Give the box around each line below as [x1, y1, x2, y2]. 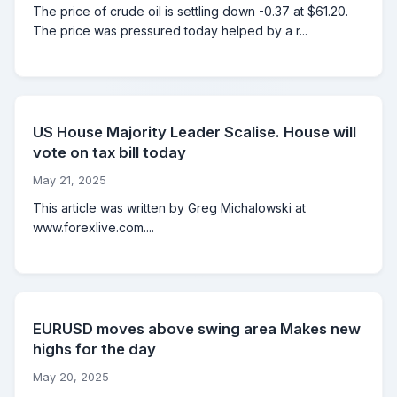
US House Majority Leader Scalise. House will [33, 123, 356, 142]
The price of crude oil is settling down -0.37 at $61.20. [33, 4, 348, 19]
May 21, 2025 [33, 174, 106, 188]
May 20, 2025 [33, 370, 109, 385]
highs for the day [33, 340, 156, 359]
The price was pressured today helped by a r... [33, 23, 307, 39]
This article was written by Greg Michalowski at [33, 200, 306, 216]
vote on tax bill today [33, 144, 186, 162]
